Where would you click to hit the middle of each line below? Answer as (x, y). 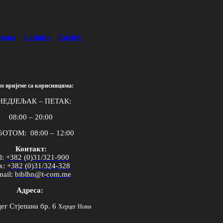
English (70, 37)
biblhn (25, 174)
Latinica (37, 37)
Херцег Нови (74, 207)
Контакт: (31, 149)
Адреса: (31, 190)
